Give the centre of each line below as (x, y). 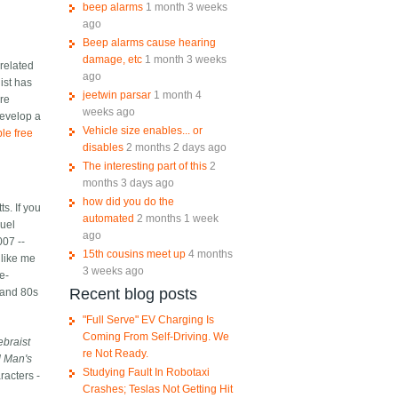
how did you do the (128, 202)
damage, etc (112, 60)
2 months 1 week (177, 219)
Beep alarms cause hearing (149, 43)
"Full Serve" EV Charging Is (148, 320)
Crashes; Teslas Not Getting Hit (157, 390)
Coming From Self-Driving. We (155, 337)
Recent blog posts (133, 295)
